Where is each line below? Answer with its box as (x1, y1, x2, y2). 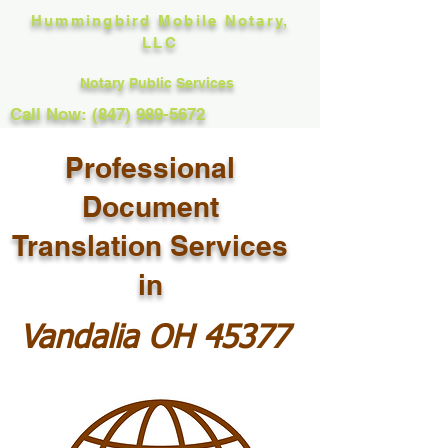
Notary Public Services (80, 75, 238, 91)
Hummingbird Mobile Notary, (30, 12, 290, 29)
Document (81, 190, 219, 223)
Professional (65, 151, 235, 184)
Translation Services (12, 229, 288, 262)
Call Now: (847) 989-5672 (10, 104, 205, 124)
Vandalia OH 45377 (20, 323, 288, 355)
